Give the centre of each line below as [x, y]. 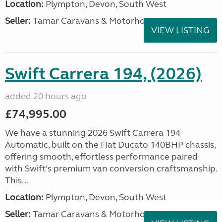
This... [17, 180]
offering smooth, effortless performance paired [101, 157]
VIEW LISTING [180, 30]
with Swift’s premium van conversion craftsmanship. [111, 168]
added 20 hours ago [46, 96]
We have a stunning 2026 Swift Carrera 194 [93, 133]
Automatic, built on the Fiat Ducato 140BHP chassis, [110, 145]
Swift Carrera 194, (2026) [103, 74]
